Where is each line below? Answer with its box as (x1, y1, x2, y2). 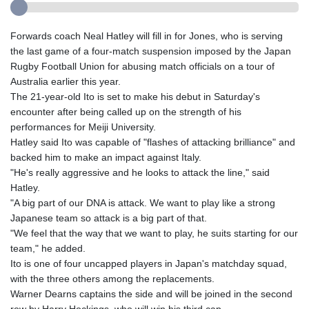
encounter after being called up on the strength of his (10, 106, 241, 118)
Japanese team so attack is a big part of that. (10, 212, 207, 224)
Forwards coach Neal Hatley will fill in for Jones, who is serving (10, 30, 283, 42)
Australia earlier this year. (10, 76, 121, 88)
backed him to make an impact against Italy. (10, 152, 201, 163)
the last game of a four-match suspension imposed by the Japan (10, 46, 291, 57)
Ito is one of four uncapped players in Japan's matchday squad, (10, 258, 287, 270)
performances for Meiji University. (10, 121, 156, 133)
